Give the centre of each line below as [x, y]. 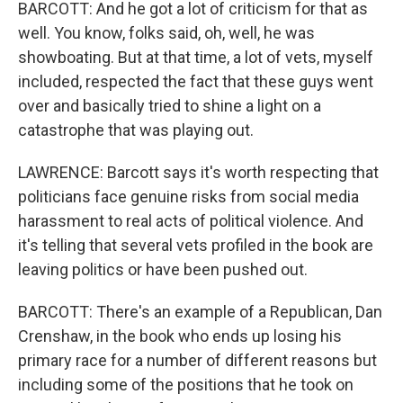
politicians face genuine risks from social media [188, 197]
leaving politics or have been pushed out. [163, 269]
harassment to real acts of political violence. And [191, 221]
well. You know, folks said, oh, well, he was [166, 33]
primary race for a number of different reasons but [197, 360]
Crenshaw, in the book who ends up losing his [180, 336]
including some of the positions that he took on [186, 385]
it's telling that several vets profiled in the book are [196, 245]
